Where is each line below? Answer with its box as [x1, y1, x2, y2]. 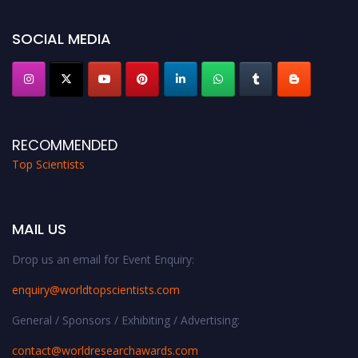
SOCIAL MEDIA [12, 29, 111, 50]
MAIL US [12, 219, 66, 240]
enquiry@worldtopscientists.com [12, 282, 180, 298]
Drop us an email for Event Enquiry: [12, 252, 194, 268]
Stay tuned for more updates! [12, 23, 144, 36]
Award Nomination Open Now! [12, 4, 157, 17]
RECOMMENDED [12, 135, 117, 156]
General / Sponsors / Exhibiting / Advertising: [12, 312, 240, 328]
